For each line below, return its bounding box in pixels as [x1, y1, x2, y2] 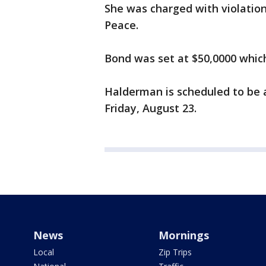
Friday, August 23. [104, 101, 197, 116]
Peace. [104, 18, 138, 33]
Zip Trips [158, 246, 192, 258]
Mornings [158, 228, 209, 243]
